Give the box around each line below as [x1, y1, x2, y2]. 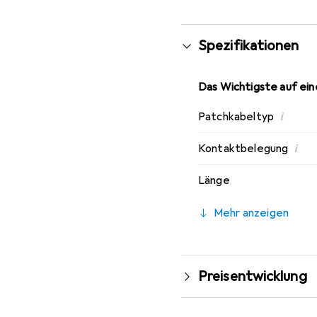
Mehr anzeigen [214, 206, 289, 220]
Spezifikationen [198, 37, 299, 54]
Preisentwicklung [198, 267, 307, 285]
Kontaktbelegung [198, 142, 289, 156]
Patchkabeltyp [198, 110, 275, 124]
